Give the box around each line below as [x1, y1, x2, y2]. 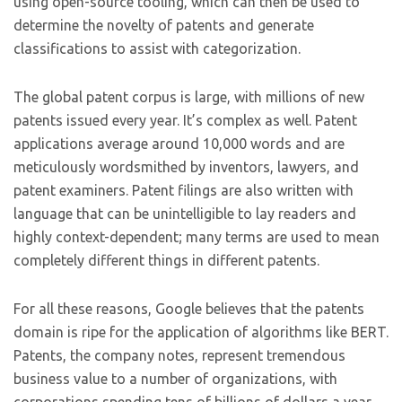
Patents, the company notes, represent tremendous [13, 347, 345, 363]
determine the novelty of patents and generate [13, 17, 314, 33]
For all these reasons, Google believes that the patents [13, 301, 364, 317]
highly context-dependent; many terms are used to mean [13, 229, 380, 245]
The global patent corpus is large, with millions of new [13, 89, 364, 105]
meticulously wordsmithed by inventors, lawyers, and [13, 159, 359, 175]
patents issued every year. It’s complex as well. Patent [13, 112, 357, 128]
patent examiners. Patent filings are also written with [13, 182, 354, 198]
